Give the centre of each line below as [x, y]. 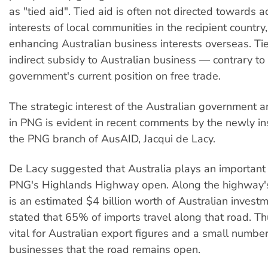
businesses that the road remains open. [105, 250]
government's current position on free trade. [115, 76]
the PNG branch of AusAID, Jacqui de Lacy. [112, 138]
